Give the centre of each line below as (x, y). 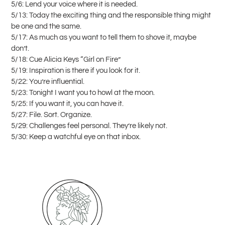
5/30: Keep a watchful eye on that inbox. (76, 137)
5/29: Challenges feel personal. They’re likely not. (89, 126)
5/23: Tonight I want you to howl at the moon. (83, 92)
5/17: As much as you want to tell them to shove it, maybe (104, 37)
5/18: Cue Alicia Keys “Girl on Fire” (66, 59)
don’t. (20, 48)
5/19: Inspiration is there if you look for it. (76, 70)
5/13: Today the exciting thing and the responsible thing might (111, 15)
